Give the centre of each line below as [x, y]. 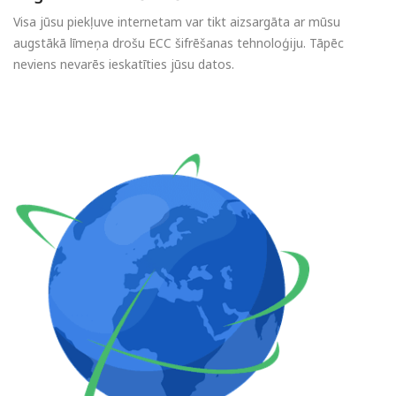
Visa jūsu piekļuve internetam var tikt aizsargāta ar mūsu [177, 21]
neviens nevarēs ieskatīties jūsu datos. [124, 64]
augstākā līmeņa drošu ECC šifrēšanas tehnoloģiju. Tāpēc [179, 42]
